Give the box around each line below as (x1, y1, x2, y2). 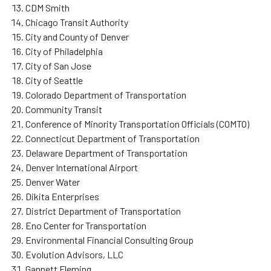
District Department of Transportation (25, 204, 181, 217)
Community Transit (25, 103, 102, 115)
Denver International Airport (25, 161, 138, 173)
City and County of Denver (25, 30, 129, 42)
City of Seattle (25, 74, 83, 86)
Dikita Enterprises (25, 190, 99, 202)
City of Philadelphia (25, 45, 103, 57)
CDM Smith (25, 1, 70, 13)
